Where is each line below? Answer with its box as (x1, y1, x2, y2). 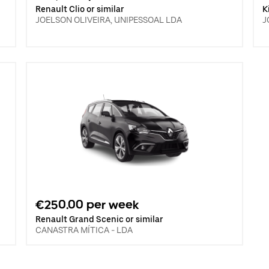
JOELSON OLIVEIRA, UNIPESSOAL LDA (35, 15, 182, 25)
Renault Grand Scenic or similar (35, 214, 163, 224)
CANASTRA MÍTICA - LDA (35, 225, 133, 235)
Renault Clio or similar (35, 4, 124, 14)
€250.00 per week (35, 198, 139, 212)
